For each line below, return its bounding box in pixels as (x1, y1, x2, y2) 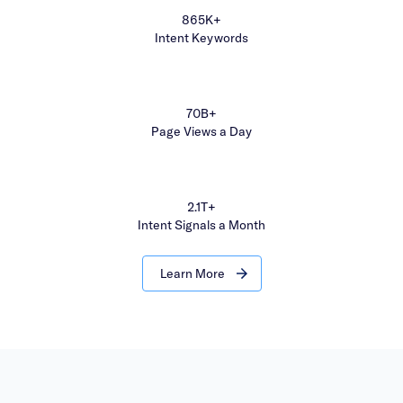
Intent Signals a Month (138, 217, 265, 233)
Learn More (159, 265, 225, 282)
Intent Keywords (155, 30, 248, 46)
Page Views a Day (151, 123, 252, 139)
